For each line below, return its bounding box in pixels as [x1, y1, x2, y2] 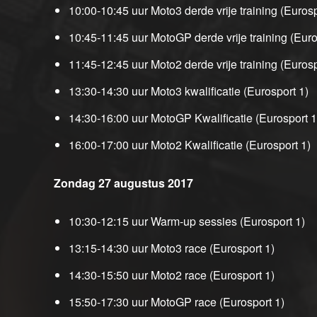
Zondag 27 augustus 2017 [54, 175, 193, 192]
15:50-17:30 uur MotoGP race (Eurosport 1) [69, 294, 284, 311]
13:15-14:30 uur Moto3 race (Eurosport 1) [69, 240, 275, 257]
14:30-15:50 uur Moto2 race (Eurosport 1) [69, 267, 275, 284]
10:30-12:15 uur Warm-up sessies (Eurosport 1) [69, 213, 305, 230]
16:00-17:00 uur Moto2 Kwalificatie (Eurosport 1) [69, 137, 311, 154]
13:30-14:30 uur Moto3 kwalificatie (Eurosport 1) [69, 83, 309, 100]
